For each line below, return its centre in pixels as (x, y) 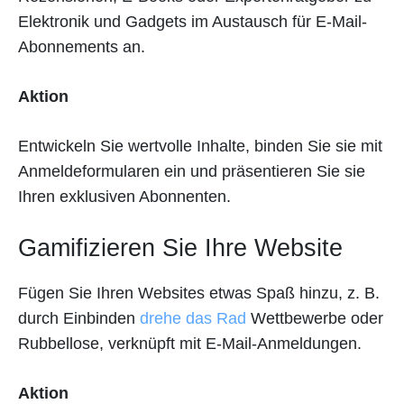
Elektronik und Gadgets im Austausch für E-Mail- (193, 22)
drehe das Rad (193, 319)
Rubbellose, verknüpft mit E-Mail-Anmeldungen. (190, 344)
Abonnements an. (82, 47)
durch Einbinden (79, 319)
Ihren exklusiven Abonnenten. (124, 197)
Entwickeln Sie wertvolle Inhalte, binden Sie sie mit (200, 147)
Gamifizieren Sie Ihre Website (180, 248)
